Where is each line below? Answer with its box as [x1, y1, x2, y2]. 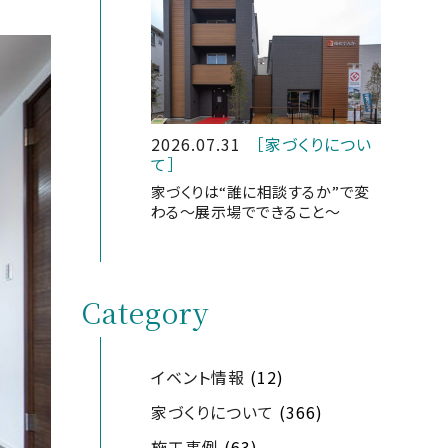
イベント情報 [150, 364, 245, 389]
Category [80, 291, 209, 332]
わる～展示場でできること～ [150, 200, 341, 222]
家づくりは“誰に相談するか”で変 [150, 180, 370, 202]
